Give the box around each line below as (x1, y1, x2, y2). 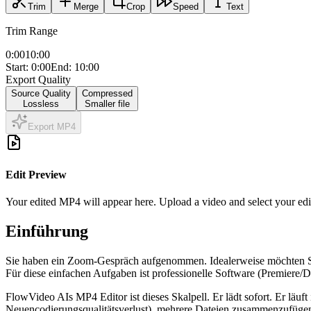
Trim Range (6, 25, 58, 37)
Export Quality (6, 74, 71, 86)
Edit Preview (6, 168, 67, 180)
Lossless (23, 99, 59, 110)
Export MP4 (28, 121, 76, 133)
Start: (6, 61, 31, 74)
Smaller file (85, 99, 130, 110)
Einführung (6, 221, 88, 240)
